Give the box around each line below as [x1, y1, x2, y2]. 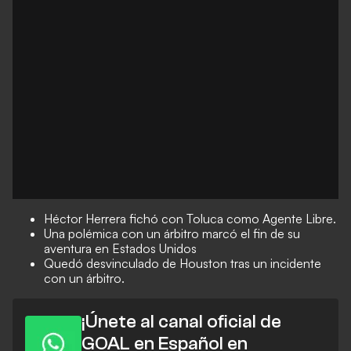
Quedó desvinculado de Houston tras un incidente [44, 255, 321, 271]
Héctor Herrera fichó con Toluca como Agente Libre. [44, 211, 336, 226]
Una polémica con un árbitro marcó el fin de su [44, 226, 300, 241]
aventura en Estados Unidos [44, 241, 197, 256]
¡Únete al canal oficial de [81, 311, 281, 332]
